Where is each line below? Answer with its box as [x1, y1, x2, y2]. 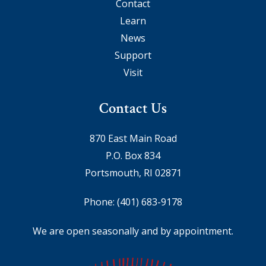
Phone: [84, 195, 117, 208]
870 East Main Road [89, 132, 177, 145]
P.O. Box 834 [106, 149, 160, 162]
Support [115, 49, 151, 62]
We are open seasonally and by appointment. [33, 224, 233, 237]
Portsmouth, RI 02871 [84, 166, 182, 179]
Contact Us [99, 99, 167, 118]
